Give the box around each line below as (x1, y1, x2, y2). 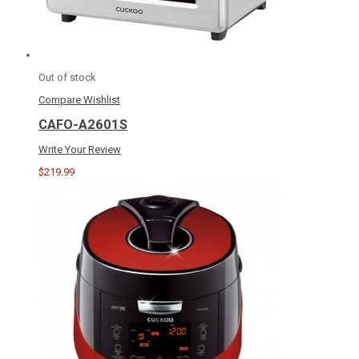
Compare (38, 94, 81, 107)
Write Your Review (38, 143, 121, 155)
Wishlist (83, 94, 120, 107)
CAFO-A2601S (38, 117, 127, 133)
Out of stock (38, 71, 96, 84)
